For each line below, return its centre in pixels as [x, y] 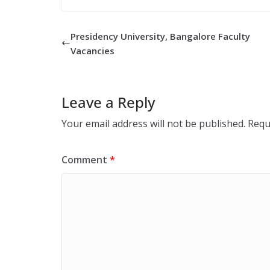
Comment [86, 159]
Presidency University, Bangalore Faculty [160, 36]
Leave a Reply [108, 102]
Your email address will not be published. [153, 123]
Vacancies [93, 50]
